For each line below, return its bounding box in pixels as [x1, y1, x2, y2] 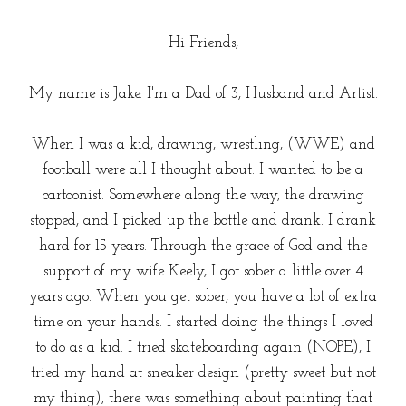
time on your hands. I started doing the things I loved [33, 314, 373, 330]
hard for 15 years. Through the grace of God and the [39, 237, 367, 254]
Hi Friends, [168, 34, 238, 51]
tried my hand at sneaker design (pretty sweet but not [30, 364, 376, 381]
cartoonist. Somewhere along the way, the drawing [42, 187, 364, 203]
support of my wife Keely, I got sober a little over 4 [43, 263, 363, 279]
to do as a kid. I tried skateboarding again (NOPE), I [35, 339, 371, 355]
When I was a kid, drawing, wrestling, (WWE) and [31, 136, 375, 152]
